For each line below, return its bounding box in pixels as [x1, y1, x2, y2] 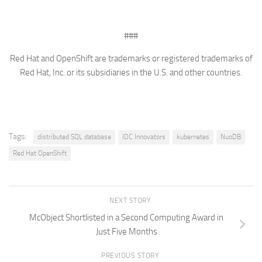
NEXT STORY [109, 196, 153, 205]
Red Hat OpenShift [13, 149, 67, 157]
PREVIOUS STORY [101, 251, 161, 260]
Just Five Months [95, 226, 157, 237]
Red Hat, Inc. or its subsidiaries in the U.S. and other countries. [20, 67, 242, 78]
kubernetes [177, 133, 209, 141]
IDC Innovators [122, 133, 166, 141]
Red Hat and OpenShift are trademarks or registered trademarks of [9, 53, 253, 64]
